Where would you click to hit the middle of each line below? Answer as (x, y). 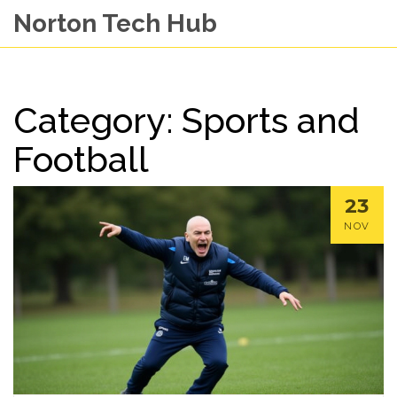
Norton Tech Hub (115, 23)
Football (81, 159)
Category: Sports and (187, 120)
